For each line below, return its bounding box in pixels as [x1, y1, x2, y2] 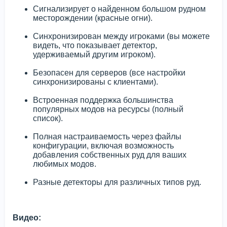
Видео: [13, 213, 41, 222]
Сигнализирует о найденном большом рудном [33, 5, 206, 14]
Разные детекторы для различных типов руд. [33, 178, 201, 187]
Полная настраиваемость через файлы [33, 132, 181, 141]
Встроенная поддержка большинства [33, 96, 173, 105]
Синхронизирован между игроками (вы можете [33, 32, 210, 41]
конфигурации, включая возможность [33, 141, 174, 150]
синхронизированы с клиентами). [33, 78, 158, 87]
